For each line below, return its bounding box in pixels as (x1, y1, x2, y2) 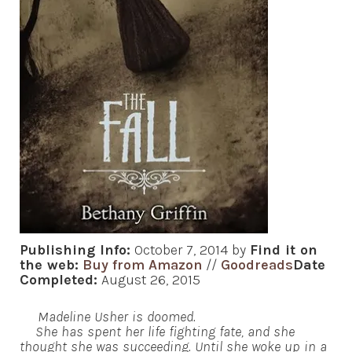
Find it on (250, 241, 317, 259)
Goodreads (221, 256, 293, 274)
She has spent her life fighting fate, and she (20, 323, 295, 341)
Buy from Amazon (82, 256, 202, 274)
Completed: (20, 271, 97, 289)
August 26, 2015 (97, 271, 200, 289)
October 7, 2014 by (130, 241, 250, 259)
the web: (20, 256, 79, 274)
